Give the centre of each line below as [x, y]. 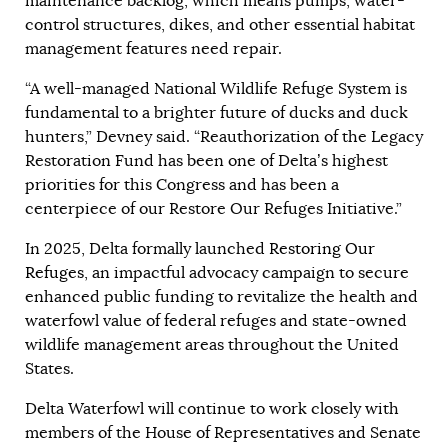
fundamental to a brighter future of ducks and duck [216, 112]
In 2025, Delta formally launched [147, 248]
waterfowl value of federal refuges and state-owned [216, 320]
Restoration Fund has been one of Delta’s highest [206, 160]
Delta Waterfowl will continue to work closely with [212, 408]
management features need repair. [153, 48]
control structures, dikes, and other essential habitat [220, 24]
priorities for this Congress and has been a [182, 184]
